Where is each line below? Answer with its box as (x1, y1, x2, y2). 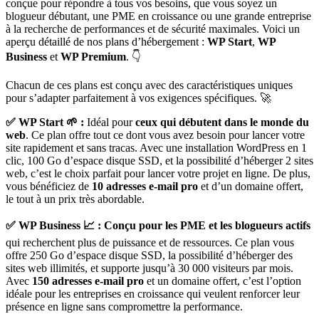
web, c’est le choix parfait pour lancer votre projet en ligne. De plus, (6, 167, 310, 179)
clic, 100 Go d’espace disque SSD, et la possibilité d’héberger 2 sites (6, 154, 313, 167)
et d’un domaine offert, (198, 179, 303, 192)
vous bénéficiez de (6, 179, 92, 192)
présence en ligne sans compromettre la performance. (6, 300, 243, 313)
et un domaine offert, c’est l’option (144, 274, 301, 287)
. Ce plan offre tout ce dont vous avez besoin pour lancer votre (26, 128, 305, 141)
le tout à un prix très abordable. (6, 192, 145, 205)
